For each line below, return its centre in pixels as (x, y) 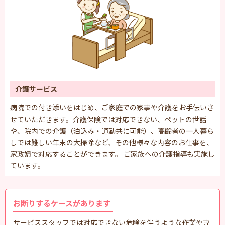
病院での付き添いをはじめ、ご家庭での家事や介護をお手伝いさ (112, 107)
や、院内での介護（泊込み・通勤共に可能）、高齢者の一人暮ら (112, 130)
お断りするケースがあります (62, 203)
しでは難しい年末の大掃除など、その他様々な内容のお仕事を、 (112, 142)
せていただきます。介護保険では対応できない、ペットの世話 (108, 119)
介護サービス (36, 89)
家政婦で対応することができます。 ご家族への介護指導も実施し (113, 153)
